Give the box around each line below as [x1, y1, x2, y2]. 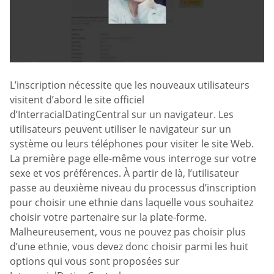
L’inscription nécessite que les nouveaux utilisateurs [10, 78, 250, 92]
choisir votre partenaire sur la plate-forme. [10, 210, 207, 224]
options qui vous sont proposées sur [10, 254, 180, 268]
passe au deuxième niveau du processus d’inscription [10, 181, 256, 195]
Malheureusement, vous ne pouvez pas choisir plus [10, 225, 246, 239]
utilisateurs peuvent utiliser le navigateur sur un [10, 122, 231, 136]
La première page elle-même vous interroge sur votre [10, 152, 256, 166]
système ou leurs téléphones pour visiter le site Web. [10, 137, 254, 151]
